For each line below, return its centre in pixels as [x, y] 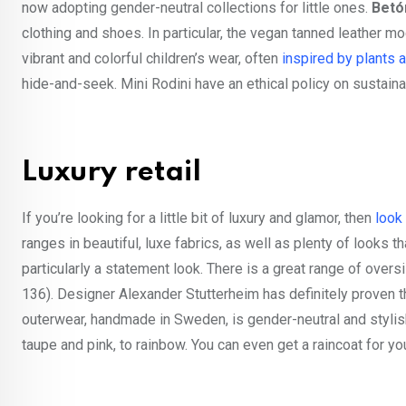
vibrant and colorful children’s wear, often [152, 58]
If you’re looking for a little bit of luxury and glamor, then [198, 217]
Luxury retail [111, 172]
